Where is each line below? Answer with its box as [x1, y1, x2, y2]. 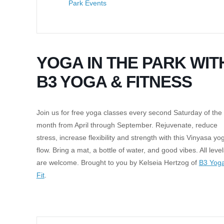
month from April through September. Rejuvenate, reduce [36, 121, 217, 129]
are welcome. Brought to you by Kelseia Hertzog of [36, 158, 199, 166]
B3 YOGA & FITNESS [36, 72, 192, 91]
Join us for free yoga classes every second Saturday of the [36, 108, 222, 116]
